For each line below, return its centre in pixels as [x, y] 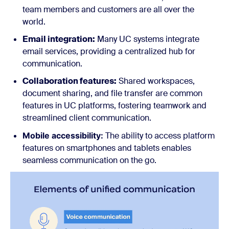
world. [34, 21]
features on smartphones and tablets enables [107, 148]
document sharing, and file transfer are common [112, 93]
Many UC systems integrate [147, 39]
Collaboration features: [70, 81]
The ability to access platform [160, 135]
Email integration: [59, 39]
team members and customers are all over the [108, 9]
